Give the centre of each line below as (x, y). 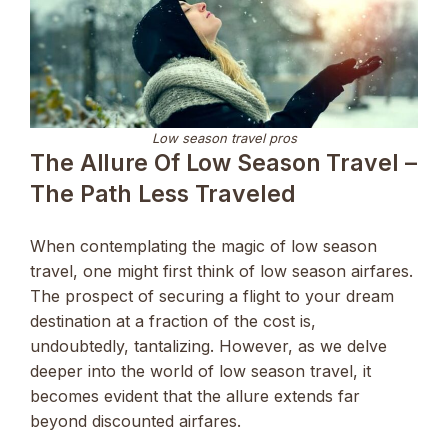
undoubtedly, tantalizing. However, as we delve (208, 346)
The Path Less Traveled (163, 194)
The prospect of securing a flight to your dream (212, 296)
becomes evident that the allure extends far (195, 396)
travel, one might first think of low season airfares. (221, 271)
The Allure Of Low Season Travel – (223, 163)
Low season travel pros (224, 138)
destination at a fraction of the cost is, (173, 321)
